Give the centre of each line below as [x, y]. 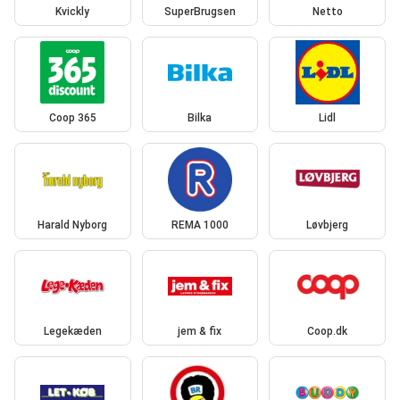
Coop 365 [72, 118]
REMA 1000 [200, 225]
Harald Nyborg [73, 225]
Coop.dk [328, 332]
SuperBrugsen [200, 11]
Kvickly [73, 11]
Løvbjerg [328, 225]
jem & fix [200, 332]
